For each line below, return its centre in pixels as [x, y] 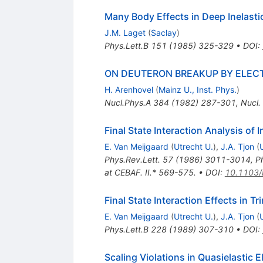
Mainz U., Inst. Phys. [197, 89]
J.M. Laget [125, 32]
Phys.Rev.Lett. [132, 159]
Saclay [163, 32]
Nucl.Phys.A [127, 102]
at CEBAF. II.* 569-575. [150, 172]
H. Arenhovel [129, 89]
